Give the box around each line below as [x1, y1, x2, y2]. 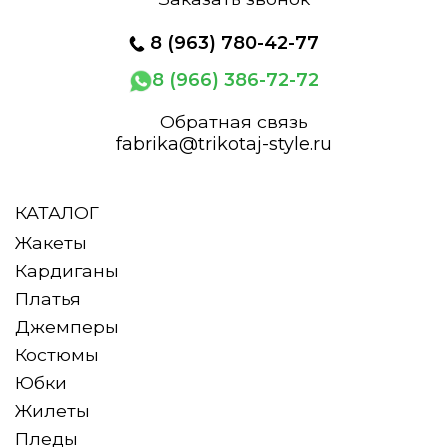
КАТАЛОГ [15, 202, 99, 224]
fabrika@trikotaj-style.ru [116, 133, 332, 156]
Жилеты [15, 400, 90, 422]
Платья [15, 288, 81, 310]
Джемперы [15, 316, 119, 338]
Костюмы [15, 344, 99, 366]
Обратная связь [160, 111, 308, 133]
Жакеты [15, 232, 87, 254]
